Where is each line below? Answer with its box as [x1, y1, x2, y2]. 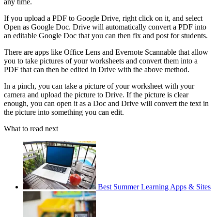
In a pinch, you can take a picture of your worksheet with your [4, 82, 194, 91]
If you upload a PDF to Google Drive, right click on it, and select [4, 14, 202, 23]
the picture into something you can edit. [4, 108, 124, 117]
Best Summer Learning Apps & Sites [98, 183, 211, 191]
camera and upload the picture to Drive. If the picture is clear [4, 91, 188, 99]
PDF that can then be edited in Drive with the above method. [4, 65, 189, 74]
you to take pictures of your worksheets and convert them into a [4, 57, 198, 65]
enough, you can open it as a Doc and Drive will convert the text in [4, 99, 209, 108]
